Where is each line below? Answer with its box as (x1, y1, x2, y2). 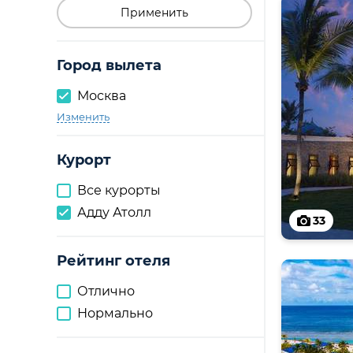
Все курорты (77, 183, 161, 198)
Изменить (57, 110, 110, 123)
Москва (77, 88, 126, 103)
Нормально (77, 306, 153, 321)
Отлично (77, 284, 135, 299)
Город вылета (57, 57, 162, 74)
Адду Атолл (77, 205, 151, 220)
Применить (121, 6, 188, 20)
